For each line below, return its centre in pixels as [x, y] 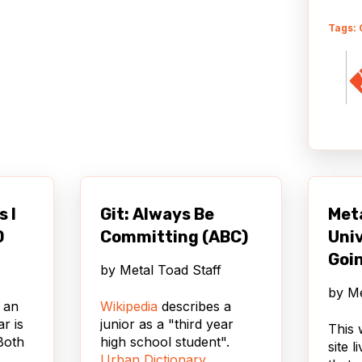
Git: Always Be [157, 215]
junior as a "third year [167, 324]
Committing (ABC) [174, 237]
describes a [194, 306]
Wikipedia [129, 306]
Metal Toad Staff [170, 270]
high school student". [165, 341]
